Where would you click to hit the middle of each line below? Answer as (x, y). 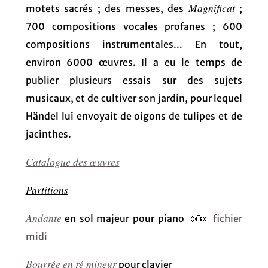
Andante (43, 217)
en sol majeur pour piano (124, 218)
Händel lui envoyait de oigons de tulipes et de (134, 116)
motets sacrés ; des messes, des (107, 8)
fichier (225, 218)
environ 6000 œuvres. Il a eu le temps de (134, 62)
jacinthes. (48, 134)
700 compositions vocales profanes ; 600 (134, 26)
